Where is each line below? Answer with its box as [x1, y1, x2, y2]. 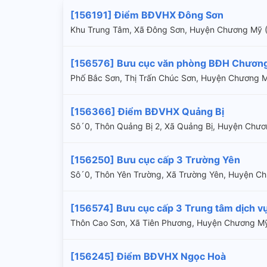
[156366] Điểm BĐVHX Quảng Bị [70, 105, 224, 117]
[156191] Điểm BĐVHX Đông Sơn [70, 8, 223, 21]
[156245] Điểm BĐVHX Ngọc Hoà [70, 250, 226, 262]
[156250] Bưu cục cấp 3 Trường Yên [70, 153, 240, 166]
